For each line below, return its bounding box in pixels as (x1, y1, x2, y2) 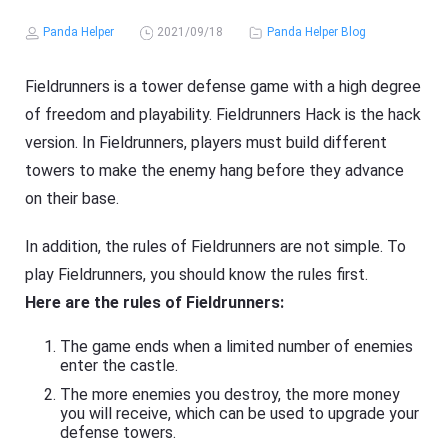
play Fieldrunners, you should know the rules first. (25, 265, 369, 285)
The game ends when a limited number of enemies (60, 337, 414, 357)
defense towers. (60, 423, 177, 443)
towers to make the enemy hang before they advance (25, 161, 405, 181)
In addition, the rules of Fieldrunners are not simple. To (25, 237, 407, 257)
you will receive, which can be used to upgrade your (60, 404, 420, 424)
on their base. (25, 189, 120, 209)
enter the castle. (60, 356, 179, 376)
